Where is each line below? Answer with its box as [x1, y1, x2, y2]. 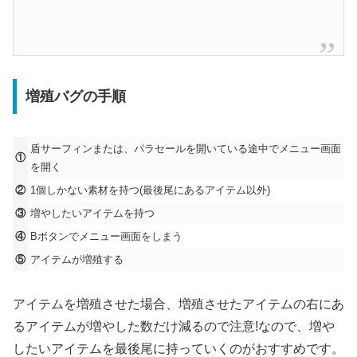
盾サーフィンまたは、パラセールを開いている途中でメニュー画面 [30, 142, 341, 155]
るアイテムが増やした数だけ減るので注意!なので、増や [13, 320, 335, 334]
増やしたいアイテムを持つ [30, 206, 155, 219]
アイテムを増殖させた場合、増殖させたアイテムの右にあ [13, 297, 344, 312]
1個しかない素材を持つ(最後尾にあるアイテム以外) [30, 183, 270, 196]
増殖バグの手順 [25, 88, 126, 104]
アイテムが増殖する [30, 253, 124, 265]
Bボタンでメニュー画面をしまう [30, 229, 182, 242]
